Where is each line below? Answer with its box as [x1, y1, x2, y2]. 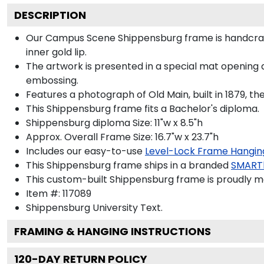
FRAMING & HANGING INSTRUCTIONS [14, 223, 211, 239]
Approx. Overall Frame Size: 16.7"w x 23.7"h [26, 130, 219, 144]
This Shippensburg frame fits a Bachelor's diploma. [26, 101, 259, 115]
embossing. [26, 73, 78, 87]
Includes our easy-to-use [26, 144, 143, 158]
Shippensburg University [26, 200, 138, 214]
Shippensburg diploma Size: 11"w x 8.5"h [26, 115, 203, 130]
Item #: [26, 186, 62, 200]
